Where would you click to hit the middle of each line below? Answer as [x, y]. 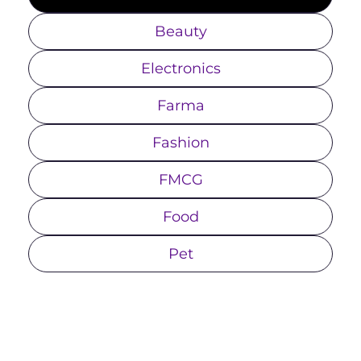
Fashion [180, 143]
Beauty [180, 32]
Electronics [180, 69]
